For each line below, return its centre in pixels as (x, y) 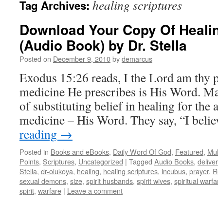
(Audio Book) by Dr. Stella (103, 45)
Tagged (141, 161)
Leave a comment (95, 191)
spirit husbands (109, 181)
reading (40, 134)
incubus (173, 171)
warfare (50, 191)
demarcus (137, 59)
